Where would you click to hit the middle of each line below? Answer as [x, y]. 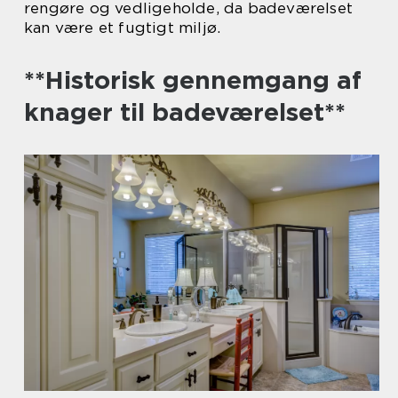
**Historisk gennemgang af [193, 80]
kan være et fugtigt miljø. [123, 28]
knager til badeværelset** [185, 112]
